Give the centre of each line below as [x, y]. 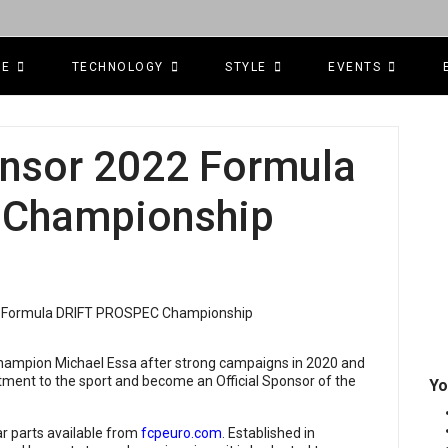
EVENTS [354, 67]
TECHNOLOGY [117, 67]
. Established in [268, 433]
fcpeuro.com [181, 433]
